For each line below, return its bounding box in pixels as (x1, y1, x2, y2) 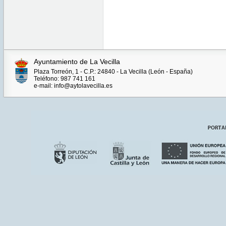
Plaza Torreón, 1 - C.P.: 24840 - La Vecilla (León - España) (33, 68, 193, 75)
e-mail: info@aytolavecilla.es (33, 82, 112, 89)
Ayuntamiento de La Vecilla (33, 57, 120, 66)
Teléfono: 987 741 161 (33, 75, 95, 82)
